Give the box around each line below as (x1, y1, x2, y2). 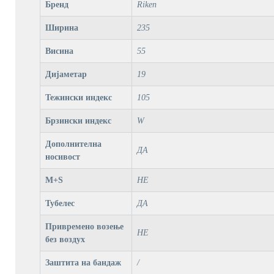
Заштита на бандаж (45, 258, 121, 268)
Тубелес (45, 199, 75, 209)
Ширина (45, 23, 78, 33)
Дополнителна (45, 139, 102, 149)
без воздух (45, 235, 85, 245)
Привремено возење (45, 222, 124, 232)
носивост (45, 152, 80, 162)
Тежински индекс (45, 93, 112, 103)
